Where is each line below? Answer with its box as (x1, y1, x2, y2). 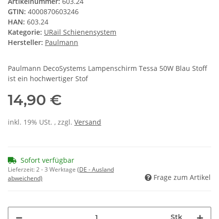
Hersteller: (8, 38, 43, 47)
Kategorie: (8, 27, 44, 37)
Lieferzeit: (8, 165, 36, 174)
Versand (74, 117, 101, 127)
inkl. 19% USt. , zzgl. (8, 117, 74, 127)
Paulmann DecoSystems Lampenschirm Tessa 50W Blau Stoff (8, 64, 207, 73)
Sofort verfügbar (21, 155, 74, 165)
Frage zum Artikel (153, 173, 211, 182)
